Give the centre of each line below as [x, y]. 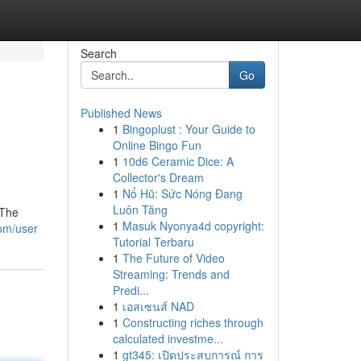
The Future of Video [173, 258]
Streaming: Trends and [171, 274]
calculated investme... [168, 338]
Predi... [131, 290]
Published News [121, 113]
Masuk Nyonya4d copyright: [193, 226]
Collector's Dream [158, 177]
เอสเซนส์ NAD [158, 306]
